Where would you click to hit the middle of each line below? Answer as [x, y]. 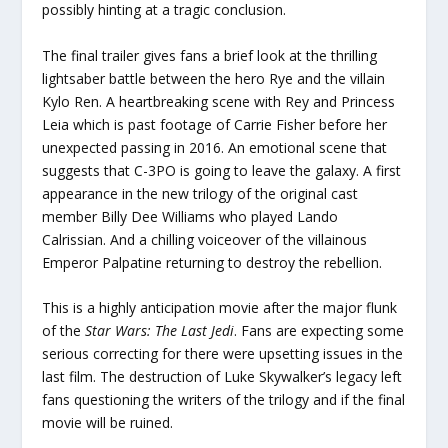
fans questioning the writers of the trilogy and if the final [224, 400]
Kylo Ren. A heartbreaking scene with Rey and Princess [219, 101]
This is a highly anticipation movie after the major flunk [220, 308]
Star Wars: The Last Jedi [158, 331]
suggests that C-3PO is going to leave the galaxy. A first [222, 170]
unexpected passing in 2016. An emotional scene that [215, 147]
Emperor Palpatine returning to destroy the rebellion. [212, 262]
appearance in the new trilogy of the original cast [200, 193]
